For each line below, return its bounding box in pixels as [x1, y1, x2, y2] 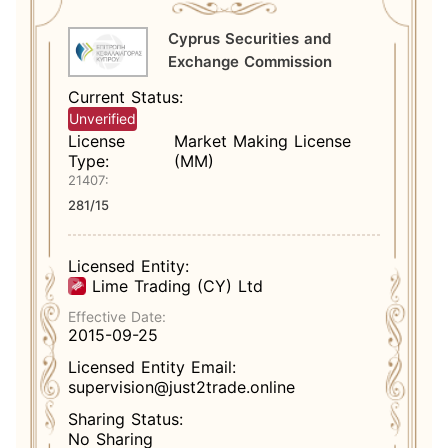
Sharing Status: [68, 409, 183, 429]
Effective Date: [68, 308, 166, 325]
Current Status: [68, 87, 183, 107]
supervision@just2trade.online [68, 377, 295, 397]
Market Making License [174, 131, 352, 151]
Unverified [69, 110, 136, 127]
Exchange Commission [168, 52, 332, 71]
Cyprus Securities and [168, 29, 331, 48]
